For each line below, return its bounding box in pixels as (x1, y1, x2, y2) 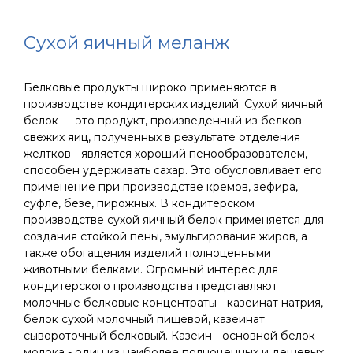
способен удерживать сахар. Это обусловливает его (24, 163, 322, 177)
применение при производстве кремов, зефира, (24, 180, 298, 194)
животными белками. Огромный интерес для (24, 262, 278, 277)
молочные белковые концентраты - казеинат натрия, (24, 295, 323, 310)
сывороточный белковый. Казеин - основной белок (24, 329, 315, 343)
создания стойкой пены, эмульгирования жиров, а (24, 229, 307, 243)
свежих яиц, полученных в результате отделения (24, 130, 300, 144)
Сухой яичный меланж (24, 32, 229, 54)
